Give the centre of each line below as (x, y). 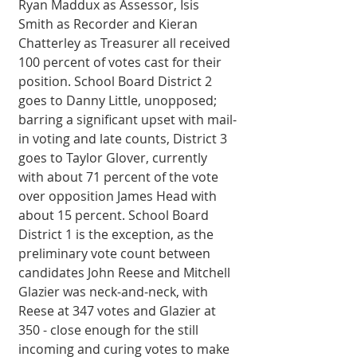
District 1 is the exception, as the (118, 235)
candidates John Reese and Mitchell (126, 273)
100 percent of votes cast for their (122, 63)
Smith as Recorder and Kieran (110, 24)
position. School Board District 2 (117, 82)
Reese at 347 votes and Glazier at (119, 311)
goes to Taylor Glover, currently (114, 158)
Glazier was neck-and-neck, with (115, 292)
